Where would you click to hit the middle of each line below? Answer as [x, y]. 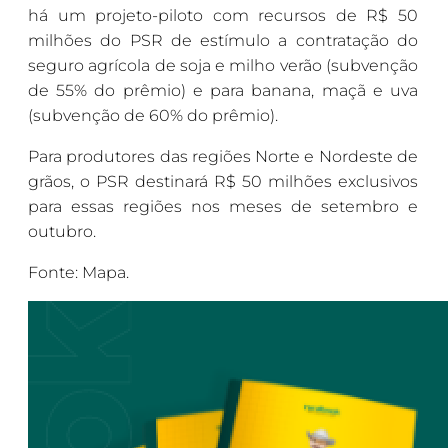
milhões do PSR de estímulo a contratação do [223, 41]
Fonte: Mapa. [78, 273]
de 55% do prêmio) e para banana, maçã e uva [223, 91]
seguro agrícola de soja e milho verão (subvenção [223, 66]
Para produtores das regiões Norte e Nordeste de [223, 157]
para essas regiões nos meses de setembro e [223, 207]
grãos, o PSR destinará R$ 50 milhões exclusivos [223, 182]
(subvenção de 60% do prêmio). [153, 116]
